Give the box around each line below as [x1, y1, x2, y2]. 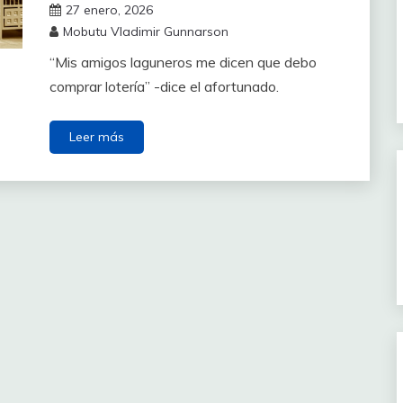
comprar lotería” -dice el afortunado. [49, 76, 279, 95]
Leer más [68, 128, 124, 145]
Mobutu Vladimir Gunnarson [62, 22, 228, 40]
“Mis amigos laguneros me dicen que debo [49, 52, 317, 71]
